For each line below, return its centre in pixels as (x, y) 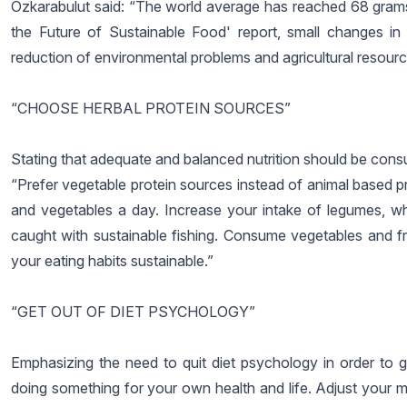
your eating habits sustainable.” (112, 261)
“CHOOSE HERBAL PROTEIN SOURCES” (151, 108)
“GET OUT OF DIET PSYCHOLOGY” (133, 312)
